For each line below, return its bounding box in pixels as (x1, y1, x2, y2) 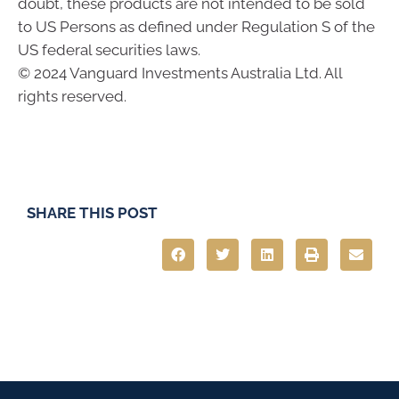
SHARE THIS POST (27, 204, 158, 223)
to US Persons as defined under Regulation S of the (18, 18, 375, 37)
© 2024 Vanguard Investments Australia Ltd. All (18, 64, 342, 83)
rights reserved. (18, 87, 126, 106)
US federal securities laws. (18, 41, 200, 60)
